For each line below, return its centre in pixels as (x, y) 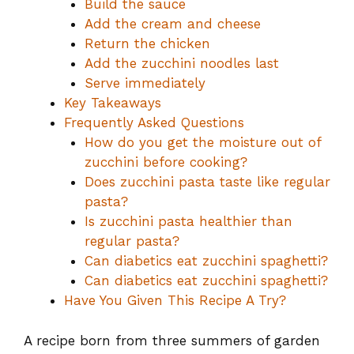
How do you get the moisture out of (202, 142)
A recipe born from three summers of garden (172, 340)
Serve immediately (145, 83)
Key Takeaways (113, 103)
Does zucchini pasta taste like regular (207, 182)
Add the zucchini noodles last (181, 63)
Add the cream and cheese (172, 24)
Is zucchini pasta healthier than (188, 221)
